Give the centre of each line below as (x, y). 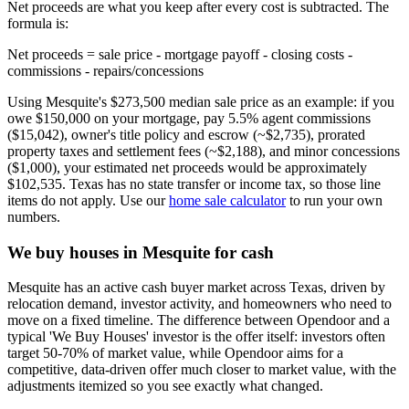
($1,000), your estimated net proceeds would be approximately (187, 167)
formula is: (38, 23)
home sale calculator (227, 200)
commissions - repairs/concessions (105, 70)
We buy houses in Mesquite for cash (141, 252)
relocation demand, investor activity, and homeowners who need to (199, 304)
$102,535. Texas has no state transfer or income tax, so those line (194, 184)
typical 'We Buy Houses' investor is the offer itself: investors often (196, 337)
